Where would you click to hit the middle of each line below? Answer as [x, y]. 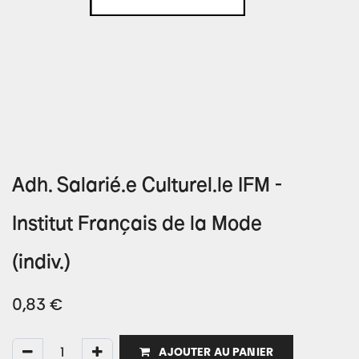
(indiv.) [41, 264]
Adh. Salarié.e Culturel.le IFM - [147, 187]
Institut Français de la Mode [137, 226]
